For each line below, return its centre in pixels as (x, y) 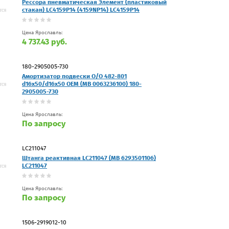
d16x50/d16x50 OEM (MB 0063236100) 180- (82, 84)
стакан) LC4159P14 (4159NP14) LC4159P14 (81, 9)
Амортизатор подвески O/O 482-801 (74, 76)
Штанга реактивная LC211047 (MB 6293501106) (89, 158)
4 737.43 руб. (44, 41)
